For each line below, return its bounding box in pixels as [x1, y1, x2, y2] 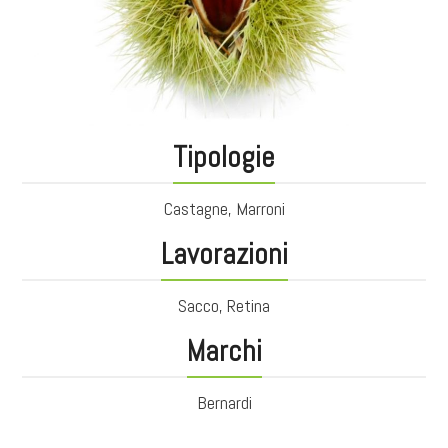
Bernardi [196, 390, 252, 414]
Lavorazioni [160, 235, 288, 273]
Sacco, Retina [178, 293, 270, 317]
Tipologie [173, 138, 275, 176]
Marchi [186, 332, 262, 370]
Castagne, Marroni [163, 196, 285, 220]
